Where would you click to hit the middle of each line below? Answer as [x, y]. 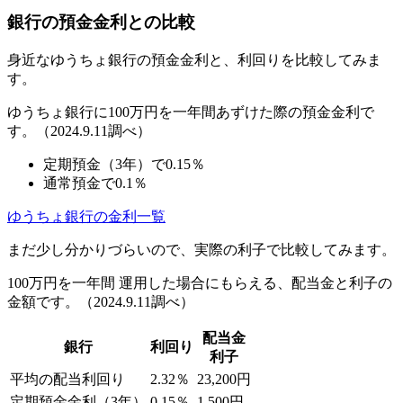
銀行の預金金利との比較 [101, 22]
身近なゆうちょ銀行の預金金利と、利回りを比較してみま [194, 59]
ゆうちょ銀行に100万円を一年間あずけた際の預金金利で [191, 112]
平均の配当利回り [67, 379]
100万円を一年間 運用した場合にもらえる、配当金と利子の [200, 282]
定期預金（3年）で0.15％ [124, 164]
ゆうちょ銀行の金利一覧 [86, 216]
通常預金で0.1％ [95, 183]
